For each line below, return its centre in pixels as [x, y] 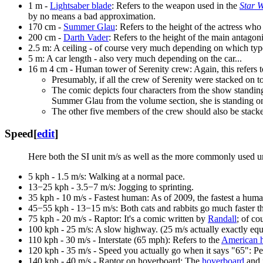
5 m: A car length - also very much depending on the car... [135, 58]
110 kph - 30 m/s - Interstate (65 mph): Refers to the [125, 240]
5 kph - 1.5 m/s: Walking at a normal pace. [107, 177]
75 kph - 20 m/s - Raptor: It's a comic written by [118, 219]
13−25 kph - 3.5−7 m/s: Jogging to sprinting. [111, 187]
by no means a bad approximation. [92, 16]
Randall [222, 219]
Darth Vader [86, 37]
